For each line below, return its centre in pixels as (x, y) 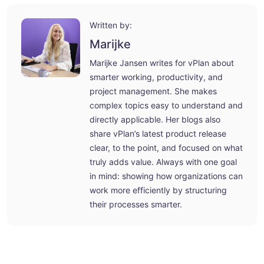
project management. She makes (153, 91)
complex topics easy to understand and (166, 105)
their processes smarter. (136, 204)
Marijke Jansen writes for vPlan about (162, 62)
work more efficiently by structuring (158, 190)
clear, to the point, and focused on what (166, 147)
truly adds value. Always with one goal (163, 161)
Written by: (111, 25)
